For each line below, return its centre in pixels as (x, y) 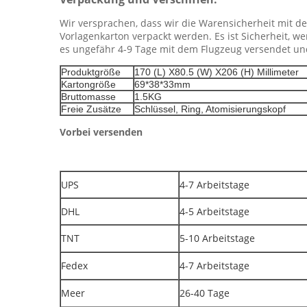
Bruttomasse (88, 97)
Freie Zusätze (91, 109)
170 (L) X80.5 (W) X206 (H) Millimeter (217, 72)
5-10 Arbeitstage (217, 238)
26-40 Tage (205, 293)
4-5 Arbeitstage (214, 211)
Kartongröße (88, 84)
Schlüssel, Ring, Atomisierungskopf (210, 109)
